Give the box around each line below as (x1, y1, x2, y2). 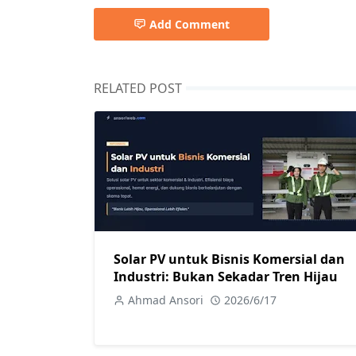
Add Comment (149, 17, 230, 32)
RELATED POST (94, 79, 182, 97)
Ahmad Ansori (128, 292, 203, 308)
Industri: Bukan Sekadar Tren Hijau (114, 267, 338, 285)
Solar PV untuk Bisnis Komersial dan (114, 250, 345, 268)
